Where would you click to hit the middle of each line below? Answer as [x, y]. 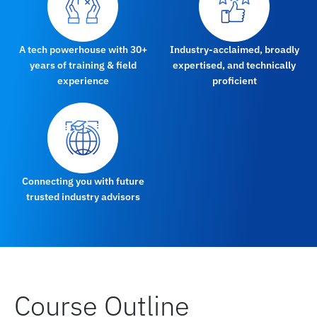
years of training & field [83, 65]
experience [83, 80]
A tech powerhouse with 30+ [83, 49]
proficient [234, 80]
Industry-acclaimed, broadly [234, 49]
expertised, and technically [234, 65]
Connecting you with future [83, 181]
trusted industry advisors [83, 196]
